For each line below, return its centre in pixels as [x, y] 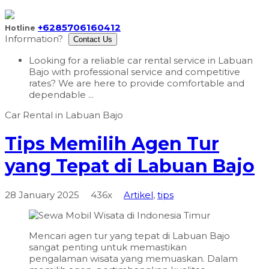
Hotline [20, 28]
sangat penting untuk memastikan [108, 247]
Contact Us [93, 39]
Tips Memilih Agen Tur [112, 144]
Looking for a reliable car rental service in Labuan [141, 60]
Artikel [138, 195]
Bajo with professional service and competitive [134, 72]
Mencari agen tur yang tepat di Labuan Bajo [129, 236]
